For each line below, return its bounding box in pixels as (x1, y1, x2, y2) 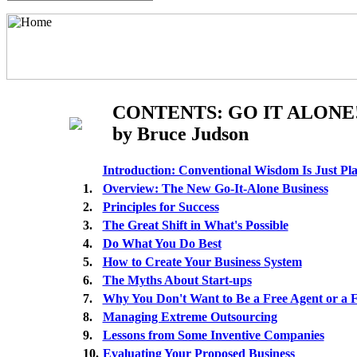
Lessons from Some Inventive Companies (102, 328, 324, 342)
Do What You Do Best (102, 237, 222, 250)
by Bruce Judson (112, 124, 249, 144)
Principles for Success (102, 200, 219, 214)
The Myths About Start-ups (102, 273, 252, 287)
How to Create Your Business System (102, 255, 302, 269)
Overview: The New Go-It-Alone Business (102, 182, 328, 195)
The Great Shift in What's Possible (102, 218, 288, 232)
